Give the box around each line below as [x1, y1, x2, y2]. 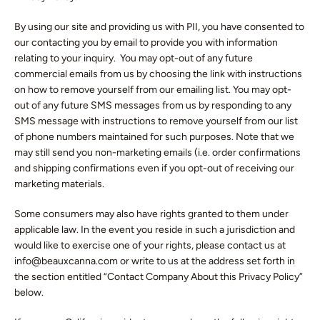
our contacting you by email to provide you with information [14, 36, 278, 49]
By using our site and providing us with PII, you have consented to [14, 21, 304, 33]
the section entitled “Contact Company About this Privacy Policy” [14, 271, 303, 283]
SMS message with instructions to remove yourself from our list [14, 115, 298, 127]
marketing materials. [14, 178, 104, 190]
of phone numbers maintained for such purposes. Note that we [14, 131, 294, 143]
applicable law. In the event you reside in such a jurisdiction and [14, 224, 295, 236]
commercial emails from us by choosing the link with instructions [14, 68, 302, 80]
